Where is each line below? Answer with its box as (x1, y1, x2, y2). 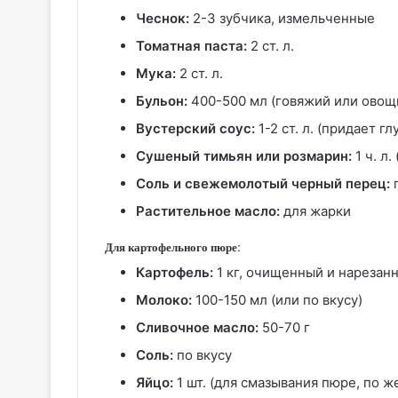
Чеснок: (136, 10, 189, 28)
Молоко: (136, 291, 192, 308)
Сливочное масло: (136, 318, 259, 336)
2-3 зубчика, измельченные (189, 10, 375, 28)
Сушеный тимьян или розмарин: (136, 147, 352, 165)
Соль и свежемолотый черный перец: (136, 175, 390, 193)
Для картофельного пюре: (105, 239, 240, 257)
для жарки (280, 203, 351, 220)
